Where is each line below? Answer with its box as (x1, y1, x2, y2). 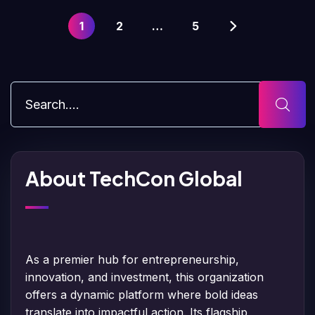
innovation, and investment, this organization (25, 269, 264, 284)
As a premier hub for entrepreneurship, (25, 252, 239, 266)
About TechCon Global (25, 165, 243, 191)
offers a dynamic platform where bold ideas (25, 287, 258, 302)
